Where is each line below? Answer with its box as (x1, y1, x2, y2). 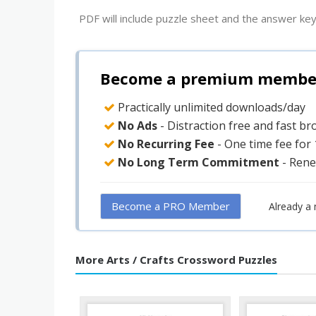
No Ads (118, 117, 157, 133)
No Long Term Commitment (118, 154, 279, 170)
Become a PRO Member (111, 198, 230, 213)
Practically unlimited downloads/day (115, 99, 305, 115)
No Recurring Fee (118, 135, 214, 152)
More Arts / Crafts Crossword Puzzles (75, 252, 277, 267)
